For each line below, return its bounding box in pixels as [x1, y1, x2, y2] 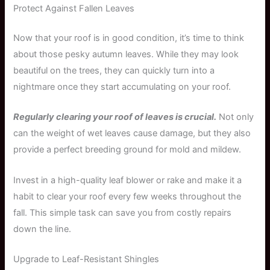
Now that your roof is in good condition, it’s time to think [13, 33, 245, 44]
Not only [216, 111, 254, 123]
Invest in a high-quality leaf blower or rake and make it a [13, 174, 242, 186]
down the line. [13, 223, 72, 234]
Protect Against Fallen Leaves [13, 3, 135, 14]
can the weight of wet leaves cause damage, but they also [13, 128, 251, 139]
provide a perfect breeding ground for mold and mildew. [13, 144, 242, 155]
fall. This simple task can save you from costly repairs [13, 207, 232, 218]
